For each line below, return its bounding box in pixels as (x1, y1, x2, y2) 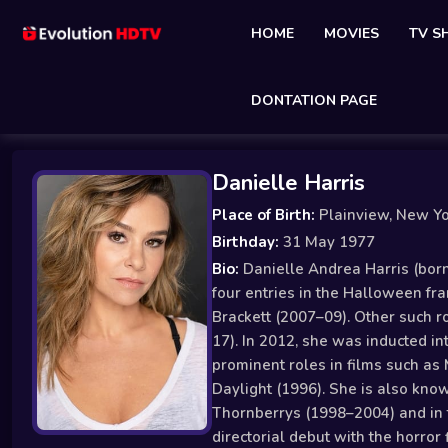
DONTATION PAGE (251, 91, 377, 110)
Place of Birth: (212, 205, 315, 225)
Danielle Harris (212, 168, 365, 198)
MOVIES (324, 24, 379, 43)
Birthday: (212, 232, 279, 252)
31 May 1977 (279, 232, 375, 252)
